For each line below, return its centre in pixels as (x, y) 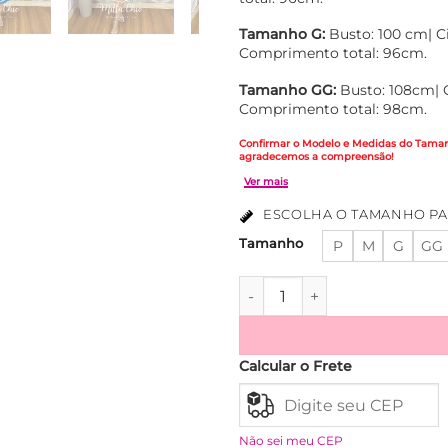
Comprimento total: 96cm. (333, 53)
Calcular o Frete (295, 366)
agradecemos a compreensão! (316, 155)
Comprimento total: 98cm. (333, 109)
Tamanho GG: (287, 90)
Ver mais (346, 300)
